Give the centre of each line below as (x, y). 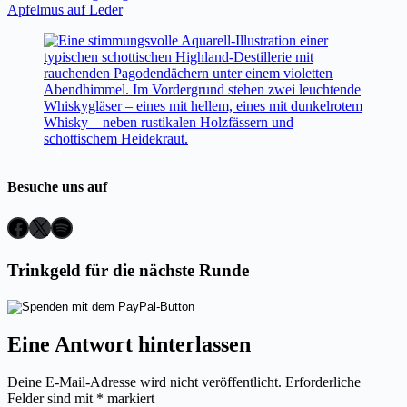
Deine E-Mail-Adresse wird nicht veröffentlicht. (144, 382)
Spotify (82, 227)
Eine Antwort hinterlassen (129, 344)
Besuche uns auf (57, 186)
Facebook (49, 227)
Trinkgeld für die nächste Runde (128, 270)
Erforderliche (323, 382)
